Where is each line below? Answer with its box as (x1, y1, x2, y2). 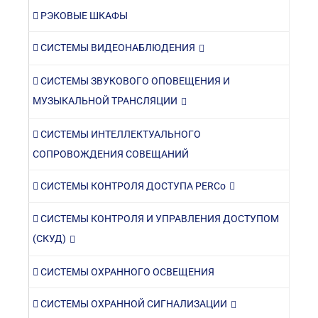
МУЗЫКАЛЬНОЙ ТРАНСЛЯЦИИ (33, 94, 177, 106)
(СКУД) (33, 233, 66, 245)
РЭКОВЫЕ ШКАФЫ (38, 9, 128, 21)
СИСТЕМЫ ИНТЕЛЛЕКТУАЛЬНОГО (38, 128, 201, 140)
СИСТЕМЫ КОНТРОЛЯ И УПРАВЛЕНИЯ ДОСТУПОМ (38, 213, 279, 225)
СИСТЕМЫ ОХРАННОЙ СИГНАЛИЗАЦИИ (38, 298, 227, 310)
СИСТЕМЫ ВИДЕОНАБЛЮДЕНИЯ (38, 41, 195, 53)
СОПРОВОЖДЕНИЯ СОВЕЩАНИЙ (33, 148, 189, 160)
